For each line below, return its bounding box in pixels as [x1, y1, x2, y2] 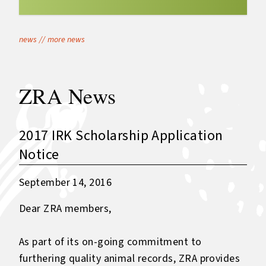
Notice [19, 144, 59, 165]
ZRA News [19, 81, 116, 110]
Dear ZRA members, [19, 201, 112, 216]
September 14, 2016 [19, 175, 112, 190]
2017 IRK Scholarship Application [19, 125, 223, 146]
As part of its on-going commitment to [19, 235, 202, 249]
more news [47, 34, 85, 46]
